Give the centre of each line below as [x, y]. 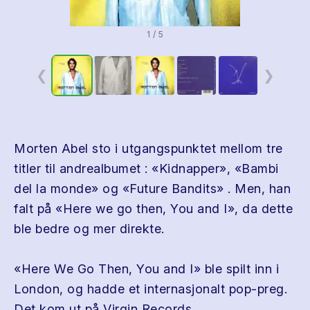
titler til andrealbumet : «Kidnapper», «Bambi [146, 168]
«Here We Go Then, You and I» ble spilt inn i [146, 269]
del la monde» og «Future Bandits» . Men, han [152, 189]
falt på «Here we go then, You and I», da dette [153, 209]
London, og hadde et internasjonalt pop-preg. [151, 289]
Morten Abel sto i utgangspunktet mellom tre [148, 148]
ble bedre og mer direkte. [89, 229]
